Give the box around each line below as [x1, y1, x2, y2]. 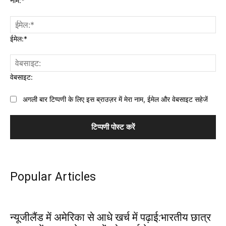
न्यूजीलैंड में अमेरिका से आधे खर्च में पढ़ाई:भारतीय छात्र [10, 211, 211, 223]
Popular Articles [10, 169, 96, 184]
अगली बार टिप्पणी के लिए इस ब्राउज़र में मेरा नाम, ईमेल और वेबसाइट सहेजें [23, 94, 208, 103]
